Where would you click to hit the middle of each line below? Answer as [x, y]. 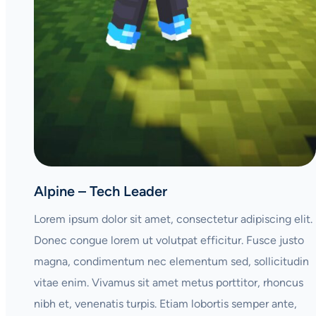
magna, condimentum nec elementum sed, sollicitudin [171, 261]
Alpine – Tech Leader [101, 191]
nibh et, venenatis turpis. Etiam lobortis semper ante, [165, 303]
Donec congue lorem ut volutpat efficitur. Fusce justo [169, 240]
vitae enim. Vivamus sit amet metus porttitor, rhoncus [169, 282]
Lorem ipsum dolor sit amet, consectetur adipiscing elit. [173, 219]
